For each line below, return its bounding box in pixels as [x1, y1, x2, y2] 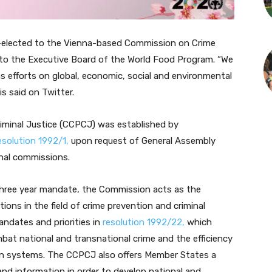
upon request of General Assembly [69, 135, 216, 146]
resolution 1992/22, [103, 217, 185, 228]
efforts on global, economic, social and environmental [8, 70, 232, 81]
